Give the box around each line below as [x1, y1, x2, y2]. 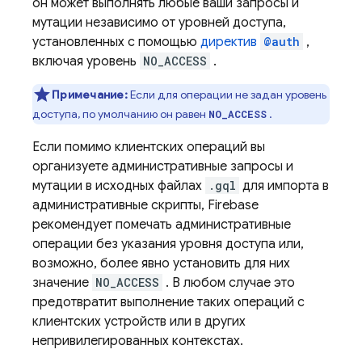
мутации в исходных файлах [32, 178, 205, 194]
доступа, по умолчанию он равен [32, 107, 208, 121]
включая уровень [32, 53, 140, 69]
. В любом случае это [162, 275, 295, 291]
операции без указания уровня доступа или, [32, 236, 304, 252]
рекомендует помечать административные [32, 217, 291, 233]
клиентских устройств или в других [32, 314, 246, 330]
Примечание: [52, 87, 128, 102]
